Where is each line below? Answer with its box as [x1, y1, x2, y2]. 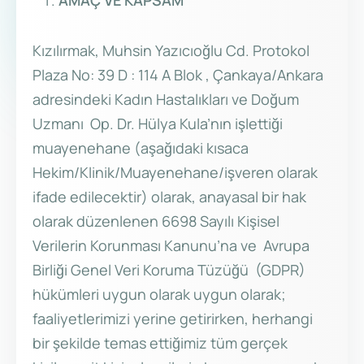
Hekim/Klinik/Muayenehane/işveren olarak [32, 162, 318, 183]
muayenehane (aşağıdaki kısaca [32, 138, 249, 158]
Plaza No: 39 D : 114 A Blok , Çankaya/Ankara [32, 65, 323, 85]
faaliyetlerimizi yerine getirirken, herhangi [32, 309, 313, 329]
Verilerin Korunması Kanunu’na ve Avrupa [32, 236, 310, 256]
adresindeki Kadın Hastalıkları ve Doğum [32, 89, 299, 110]
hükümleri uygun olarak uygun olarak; [32, 284, 286, 305]
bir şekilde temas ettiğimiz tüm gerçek [32, 333, 288, 353]
